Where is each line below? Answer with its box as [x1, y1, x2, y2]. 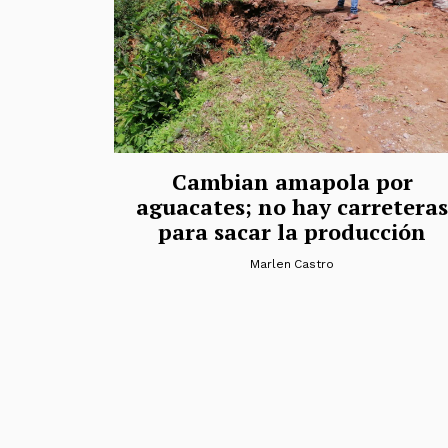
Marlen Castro [249, 256, 335, 271]
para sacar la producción [158, 216, 426, 246]
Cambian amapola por [171, 166, 413, 196]
